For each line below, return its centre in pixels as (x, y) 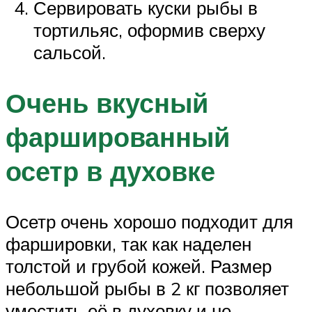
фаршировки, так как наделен (128, 243)
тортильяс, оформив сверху (149, 30)
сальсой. (70, 52)
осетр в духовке (110, 171)
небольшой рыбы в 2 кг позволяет (147, 288)
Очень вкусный (107, 102)
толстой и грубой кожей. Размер (139, 266)
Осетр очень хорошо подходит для (149, 221)
